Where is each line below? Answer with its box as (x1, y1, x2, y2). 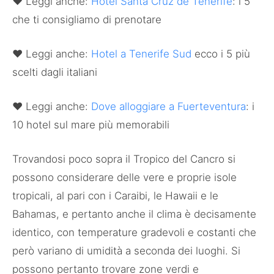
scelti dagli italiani (12, 66, 97, 79)
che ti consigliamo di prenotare (12, 13, 161, 26)
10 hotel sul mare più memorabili (12, 119, 169, 131)
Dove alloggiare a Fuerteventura (91, 100, 246, 113)
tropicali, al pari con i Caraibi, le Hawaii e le (12, 190, 218, 202)
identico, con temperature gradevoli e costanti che (12, 226, 256, 239)
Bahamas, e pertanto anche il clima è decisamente (12, 208, 256, 221)
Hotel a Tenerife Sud (91, 48, 191, 61)
